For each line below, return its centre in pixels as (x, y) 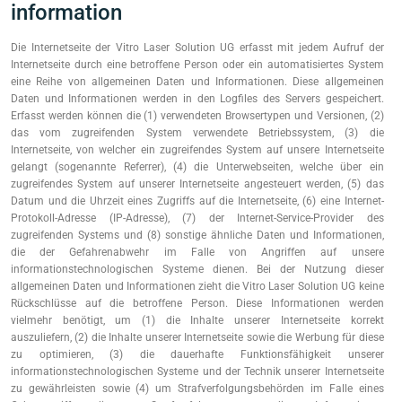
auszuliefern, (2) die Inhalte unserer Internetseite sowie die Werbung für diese (197, 337)
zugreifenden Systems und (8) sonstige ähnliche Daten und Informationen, (197, 235)
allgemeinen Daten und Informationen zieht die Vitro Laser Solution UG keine (197, 286)
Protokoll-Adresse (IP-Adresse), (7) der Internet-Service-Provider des (197, 218)
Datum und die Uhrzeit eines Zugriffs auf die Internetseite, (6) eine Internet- (197, 201)
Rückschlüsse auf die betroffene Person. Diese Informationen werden (197, 303)
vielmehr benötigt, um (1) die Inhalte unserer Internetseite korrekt (197, 320)
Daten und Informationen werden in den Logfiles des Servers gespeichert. (197, 99)
